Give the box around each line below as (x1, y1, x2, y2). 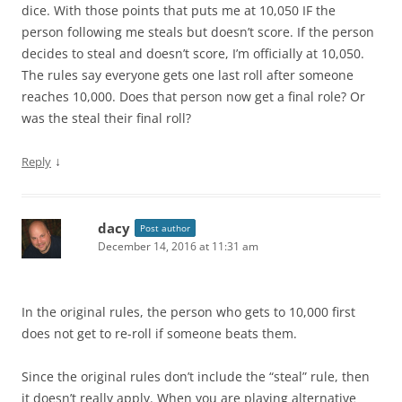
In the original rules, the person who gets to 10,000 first (22, 302, 355, 320)
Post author (140, 221, 190, 234)
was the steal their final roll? (22, 109, 191, 127)
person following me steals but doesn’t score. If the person (22, 22, 374, 40)
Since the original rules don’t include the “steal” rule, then (22, 367, 370, 385)
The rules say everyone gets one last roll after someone (22, 66, 354, 83)
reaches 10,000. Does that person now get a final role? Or (22, 87, 365, 105)
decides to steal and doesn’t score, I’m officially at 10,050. (22, 44, 364, 62)
